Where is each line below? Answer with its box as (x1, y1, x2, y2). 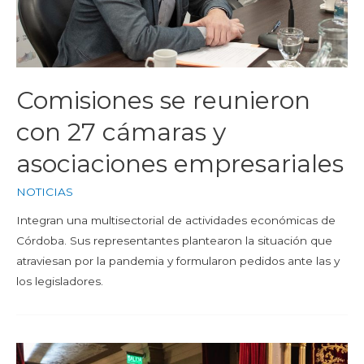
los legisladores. (16, 275, 103, 288)
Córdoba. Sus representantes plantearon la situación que (16, 234, 332, 248)
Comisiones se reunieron (16, 84, 310, 115)
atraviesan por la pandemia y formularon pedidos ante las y (16, 254, 340, 268)
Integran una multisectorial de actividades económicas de (16, 214, 336, 227)
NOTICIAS (16, 184, 73, 198)
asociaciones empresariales (16, 148, 344, 179)
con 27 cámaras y (16, 116, 226, 147)
